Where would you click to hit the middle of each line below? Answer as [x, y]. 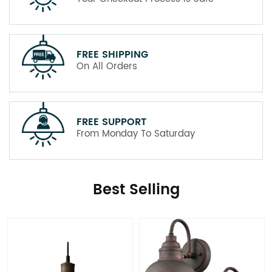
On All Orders [107, 66]
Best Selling [136, 190]
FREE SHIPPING [112, 54]
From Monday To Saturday [136, 134]
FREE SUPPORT [111, 122]
